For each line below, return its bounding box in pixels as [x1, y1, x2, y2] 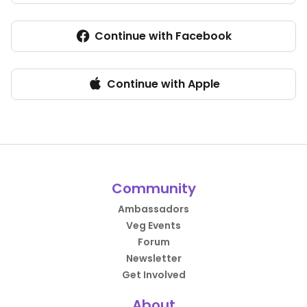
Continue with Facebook [95, 28, 232, 44]
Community [111, 179, 196, 198]
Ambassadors [118, 202, 189, 216]
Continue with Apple [106, 76, 220, 92]
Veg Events [126, 219, 181, 232]
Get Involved [121, 268, 186, 282]
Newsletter [125, 251, 182, 265]
